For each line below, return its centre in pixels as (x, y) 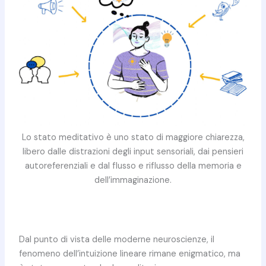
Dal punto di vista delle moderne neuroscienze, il (116, 240)
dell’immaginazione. (133, 180)
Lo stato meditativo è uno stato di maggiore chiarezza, (133, 137)
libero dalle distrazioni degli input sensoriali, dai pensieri (133, 151)
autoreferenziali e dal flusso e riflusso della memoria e (133, 166)
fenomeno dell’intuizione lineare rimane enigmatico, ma (129, 254)
